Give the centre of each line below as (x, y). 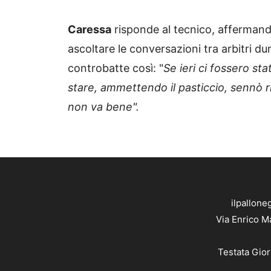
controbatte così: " (116, 68)
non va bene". (105, 106)
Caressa (90, 29)
